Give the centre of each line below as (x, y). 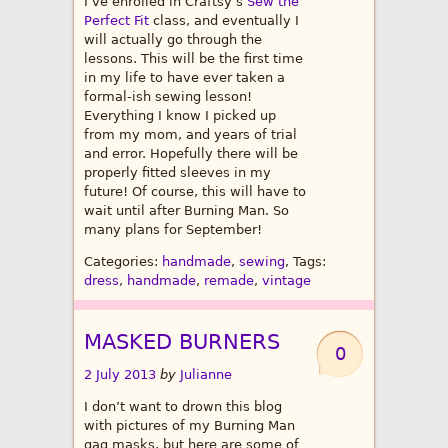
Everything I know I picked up (180, 116)
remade (229, 281)
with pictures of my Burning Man (189, 426)
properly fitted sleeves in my (177, 173)
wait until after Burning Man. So (186, 211)
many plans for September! (173, 230)
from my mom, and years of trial (190, 135)
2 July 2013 (122, 375)
